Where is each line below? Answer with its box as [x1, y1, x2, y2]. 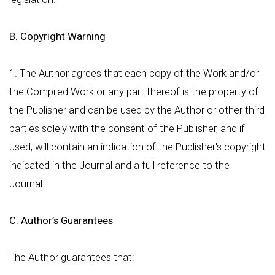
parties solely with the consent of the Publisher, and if [9, 122, 245, 134]
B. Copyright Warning [9, 30, 106, 42]
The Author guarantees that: [9, 251, 134, 263]
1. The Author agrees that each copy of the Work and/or [9, 67, 259, 79]
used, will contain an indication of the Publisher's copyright [9, 141, 266, 153]
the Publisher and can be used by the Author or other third [9, 104, 265, 116]
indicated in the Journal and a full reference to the [9, 159, 230, 171]
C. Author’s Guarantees [9, 214, 113, 227]
